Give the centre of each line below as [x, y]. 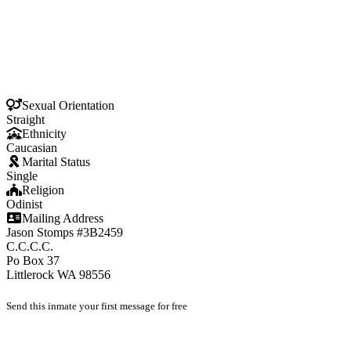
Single [22, 176]
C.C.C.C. [30, 247]
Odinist [24, 204]
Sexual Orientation [68, 106]
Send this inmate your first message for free [97, 306]
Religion [43, 190]
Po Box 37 [33, 261]
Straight [25, 120]
